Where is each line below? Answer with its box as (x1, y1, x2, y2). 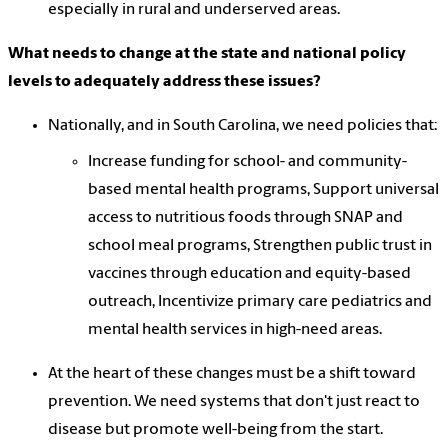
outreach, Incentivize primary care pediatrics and (88, 294, 432, 311)
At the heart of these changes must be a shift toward (48, 366, 416, 383)
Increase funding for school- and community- (88, 154, 407, 171)
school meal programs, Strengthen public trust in (88, 238, 432, 255)
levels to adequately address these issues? (8, 74, 321, 91)
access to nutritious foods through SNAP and (88, 210, 403, 227)
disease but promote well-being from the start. (48, 422, 383, 439)
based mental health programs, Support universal (88, 182, 439, 199)
